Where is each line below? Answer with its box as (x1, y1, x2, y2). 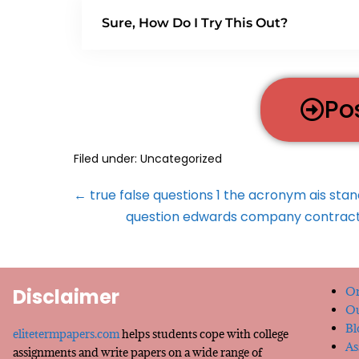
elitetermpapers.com (13, 325, 119, 341)
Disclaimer (13, 283, 119, 310)
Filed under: (74, 150, 137, 167)
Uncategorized (137, 150, 222, 167)
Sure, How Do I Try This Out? (102, 14, 288, 30)
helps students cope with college (119, 325, 288, 341)
